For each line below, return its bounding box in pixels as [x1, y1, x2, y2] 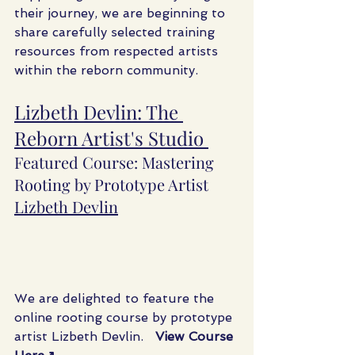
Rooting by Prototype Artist [14, 174, 212, 195]
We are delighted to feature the [14, 291, 218, 306]
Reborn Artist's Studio [14, 125, 208, 151]
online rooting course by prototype [14, 310, 236, 325]
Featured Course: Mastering [14, 151, 218, 173]
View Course [155, 329, 237, 344]
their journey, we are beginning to [14, 6, 229, 21]
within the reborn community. [14, 63, 198, 78]
